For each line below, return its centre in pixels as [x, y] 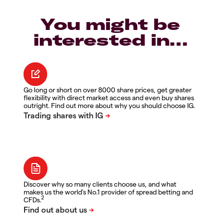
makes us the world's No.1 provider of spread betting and [108, 192]
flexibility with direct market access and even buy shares [109, 97]
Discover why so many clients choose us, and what [100, 184]
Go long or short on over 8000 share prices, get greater [108, 89]
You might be [110, 24]
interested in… [110, 40]
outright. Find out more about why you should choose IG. [109, 105]
